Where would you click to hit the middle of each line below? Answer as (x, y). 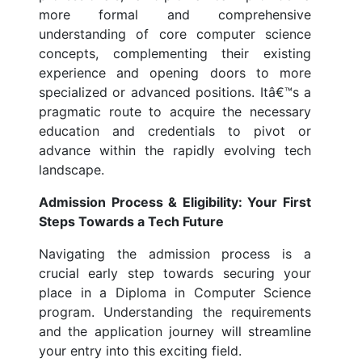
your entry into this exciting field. (140, 351)
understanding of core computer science (175, 34)
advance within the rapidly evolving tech (175, 151)
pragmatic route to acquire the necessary (175, 112)
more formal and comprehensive (175, 15)
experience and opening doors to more (175, 73)
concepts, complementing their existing (175, 54)
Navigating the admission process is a (175, 254)
